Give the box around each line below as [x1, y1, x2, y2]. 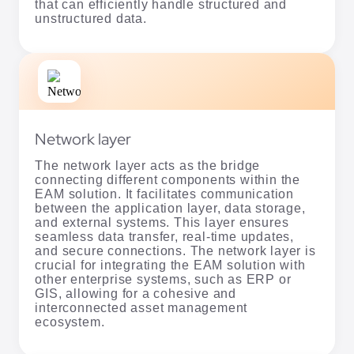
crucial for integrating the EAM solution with [35, 258, 306, 272]
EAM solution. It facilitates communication [35, 186, 295, 201]
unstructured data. [35, 11, 147, 25]
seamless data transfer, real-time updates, [35, 229, 295, 243]
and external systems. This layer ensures [35, 215, 289, 229]
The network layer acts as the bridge [35, 158, 261, 172]
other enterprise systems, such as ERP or [35, 272, 292, 286]
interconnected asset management [35, 300, 248, 314]
